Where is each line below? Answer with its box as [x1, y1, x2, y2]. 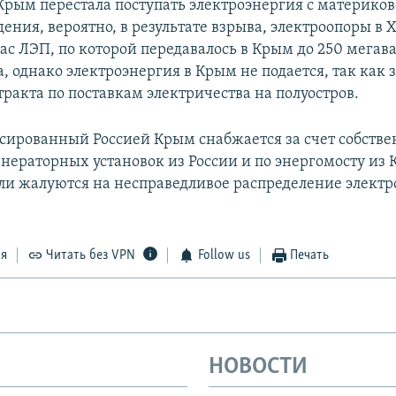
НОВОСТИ [209, 355, 308, 380]
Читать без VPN [46, 248, 136, 263]
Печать [290, 248, 330, 263]
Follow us [197, 248, 250, 263]
